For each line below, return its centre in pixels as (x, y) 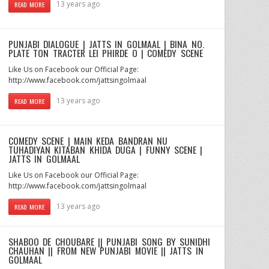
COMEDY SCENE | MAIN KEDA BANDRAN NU (88, 140)
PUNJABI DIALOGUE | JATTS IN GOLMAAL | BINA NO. (106, 44)
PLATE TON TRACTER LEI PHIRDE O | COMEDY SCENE (106, 53)
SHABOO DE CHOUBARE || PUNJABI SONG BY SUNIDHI (110, 241)
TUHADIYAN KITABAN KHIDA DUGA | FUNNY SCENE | (106, 149)
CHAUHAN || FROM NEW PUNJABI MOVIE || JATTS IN (106, 250)
